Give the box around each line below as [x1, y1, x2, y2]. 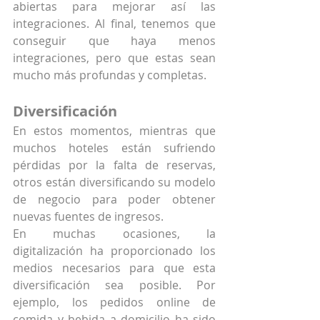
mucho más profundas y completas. [13, 67, 206, 84]
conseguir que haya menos [13, 33, 216, 49]
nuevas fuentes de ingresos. [13, 209, 164, 225]
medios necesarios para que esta [13, 260, 216, 276]
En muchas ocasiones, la [13, 226, 216, 242]
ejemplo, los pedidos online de [13, 294, 216, 311]
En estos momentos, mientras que [13, 123, 216, 139]
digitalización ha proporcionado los [13, 243, 216, 259]
